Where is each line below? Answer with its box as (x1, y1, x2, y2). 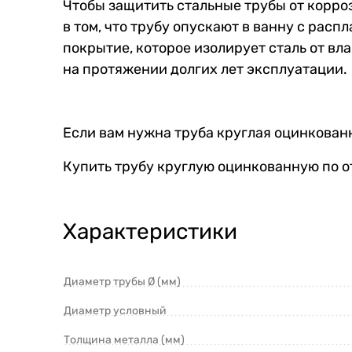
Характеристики (63, 218, 237, 244)
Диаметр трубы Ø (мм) (64, 274, 181, 288)
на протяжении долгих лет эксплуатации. (63, 60, 347, 78)
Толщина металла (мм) (64, 332, 185, 346)
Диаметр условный (64, 303, 167, 317)
